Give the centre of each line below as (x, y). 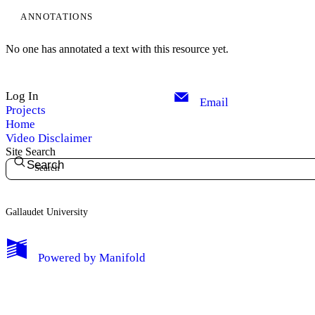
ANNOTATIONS (57, 16)
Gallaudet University (47, 212)
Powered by (67, 257)
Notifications (106, 67)
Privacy (94, 101)
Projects (26, 110)
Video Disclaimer (49, 138)
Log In (22, 96)
